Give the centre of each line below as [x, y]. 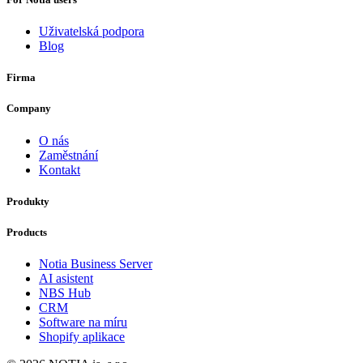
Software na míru [83, 322]
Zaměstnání [68, 155]
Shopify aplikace [82, 337]
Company [29, 109]
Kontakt [60, 169]
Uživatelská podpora [92, 32]
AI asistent [66, 279]
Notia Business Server [96, 264]
